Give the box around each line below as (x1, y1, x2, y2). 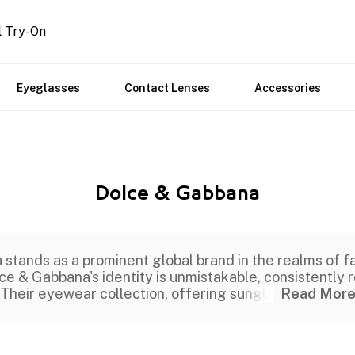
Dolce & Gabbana (95, 185, 260, 203)
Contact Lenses (124, 82, 210, 94)
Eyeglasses (17, 82, 80, 94)
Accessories (254, 82, 321, 94)
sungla (229, 285, 274, 302)
